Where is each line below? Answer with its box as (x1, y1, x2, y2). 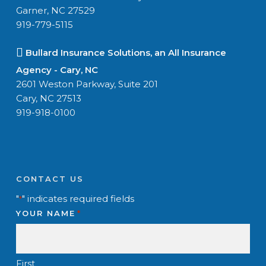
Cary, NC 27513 (15, 93, 81, 104)
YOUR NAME (15, 208, 75, 218)
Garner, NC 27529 (15, 5, 95, 17)
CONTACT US (15, 174, 84, 184)
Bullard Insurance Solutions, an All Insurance (23, 47, 226, 59)
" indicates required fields (21, 193, 134, 205)
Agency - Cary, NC (15, 64, 98, 76)
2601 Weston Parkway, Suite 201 (15, 78, 158, 90)
